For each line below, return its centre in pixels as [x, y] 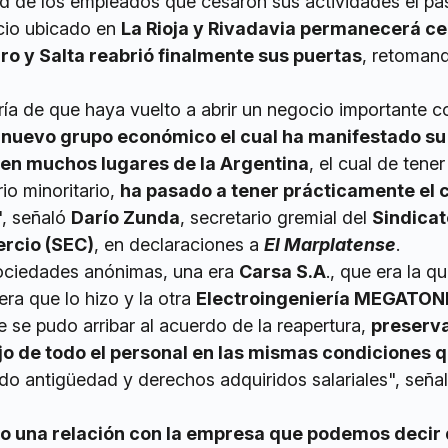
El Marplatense [330, 245]
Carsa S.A [282, 272]
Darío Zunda [125, 218]
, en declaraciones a [179, 245]
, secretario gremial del [276, 218]
